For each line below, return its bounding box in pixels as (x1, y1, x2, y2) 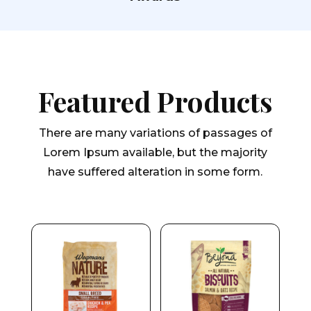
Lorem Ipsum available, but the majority (43, 146, 268, 159)
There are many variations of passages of (38, 126, 272, 140)
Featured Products (37, 83, 273, 119)
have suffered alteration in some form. (48, 165, 263, 178)
